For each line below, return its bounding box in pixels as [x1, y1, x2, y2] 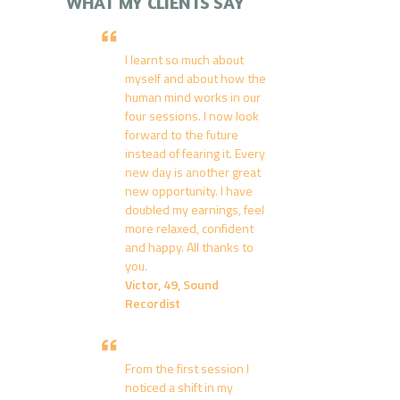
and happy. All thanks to [125, 237, 254, 256]
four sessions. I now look [125, 106, 259, 125]
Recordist [125, 294, 180, 312]
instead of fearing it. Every [125, 144, 265, 162]
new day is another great [125, 162, 261, 181]
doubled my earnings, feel [125, 200, 264, 219]
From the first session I [125, 359, 249, 378]
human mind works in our [125, 87, 261, 106]
